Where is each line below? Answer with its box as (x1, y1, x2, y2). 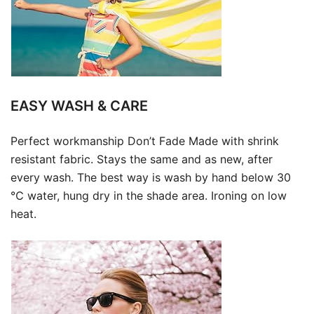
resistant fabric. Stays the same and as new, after (11, 152, 273, 167)
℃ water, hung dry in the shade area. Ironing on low (11, 189, 287, 203)
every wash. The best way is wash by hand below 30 (11, 170, 291, 185)
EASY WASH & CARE (11, 97, 148, 115)
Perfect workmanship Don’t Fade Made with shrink (11, 134, 279, 149)
